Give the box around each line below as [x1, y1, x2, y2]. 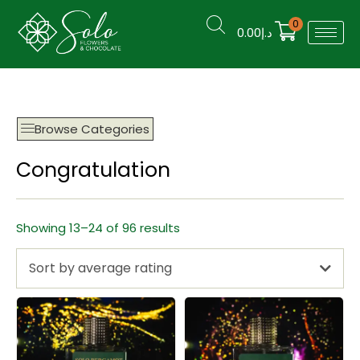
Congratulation [16, 155, 170, 184]
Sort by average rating [29, 258, 172, 277]
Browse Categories [35, 120, 149, 137]
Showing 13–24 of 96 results [16, 219, 180, 236]
